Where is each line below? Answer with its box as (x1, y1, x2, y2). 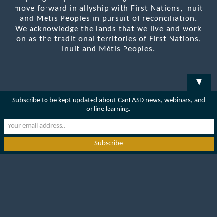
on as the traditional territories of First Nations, (16, 35, 201, 43)
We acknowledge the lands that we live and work (15, 25, 201, 33)
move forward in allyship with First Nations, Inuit (14, 4, 203, 13)
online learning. (86, 105, 131, 113)
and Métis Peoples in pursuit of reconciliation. (20, 15, 197, 23)
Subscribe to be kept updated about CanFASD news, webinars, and (12, 96, 205, 104)
